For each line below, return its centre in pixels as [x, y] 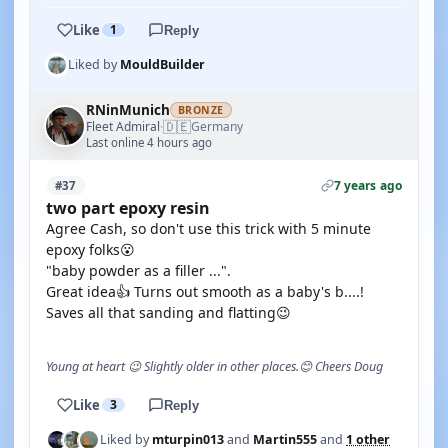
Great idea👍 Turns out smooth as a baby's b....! [205, 291]
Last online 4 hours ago [149, 142]
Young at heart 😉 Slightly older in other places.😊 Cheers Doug [214, 366]
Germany [217, 126]
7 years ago [367, 185]
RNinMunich [128, 110]
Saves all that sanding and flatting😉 [168, 312]
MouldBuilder [162, 64]
